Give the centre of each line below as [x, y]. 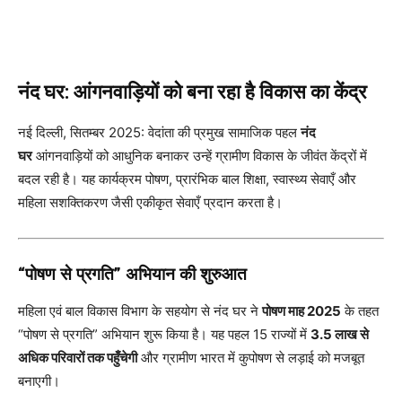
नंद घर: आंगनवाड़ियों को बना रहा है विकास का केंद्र [192, 92]
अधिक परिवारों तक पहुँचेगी [78, 357]
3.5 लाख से [340, 334]
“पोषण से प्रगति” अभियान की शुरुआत [132, 274]
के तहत [360, 310]
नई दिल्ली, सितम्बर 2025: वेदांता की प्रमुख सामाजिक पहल [159, 132]
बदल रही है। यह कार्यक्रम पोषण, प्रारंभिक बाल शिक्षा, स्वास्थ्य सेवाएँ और [187, 179]
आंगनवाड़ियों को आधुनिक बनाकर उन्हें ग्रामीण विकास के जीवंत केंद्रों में [200, 155]
